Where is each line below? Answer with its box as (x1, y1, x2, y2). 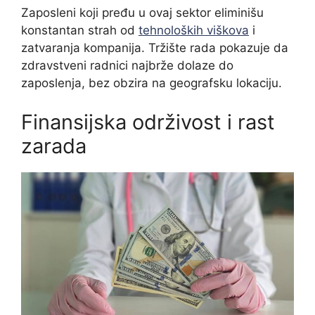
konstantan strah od (21, 23, 139, 38)
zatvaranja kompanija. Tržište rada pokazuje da (21, 41, 288, 56)
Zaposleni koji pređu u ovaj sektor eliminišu (21, 6, 264, 20)
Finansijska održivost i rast (21, 109, 275, 134)
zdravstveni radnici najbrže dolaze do (21, 58, 233, 73)
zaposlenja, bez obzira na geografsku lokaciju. (21, 76, 282, 91)
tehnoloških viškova (139, 23, 249, 38)
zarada (21, 133, 86, 158)
